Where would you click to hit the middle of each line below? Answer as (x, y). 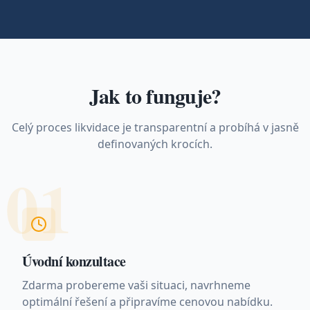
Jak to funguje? (155, 95)
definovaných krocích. (155, 144)
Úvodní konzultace (74, 261)
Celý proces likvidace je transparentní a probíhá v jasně (155, 127)
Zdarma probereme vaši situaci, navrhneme (136, 285)
